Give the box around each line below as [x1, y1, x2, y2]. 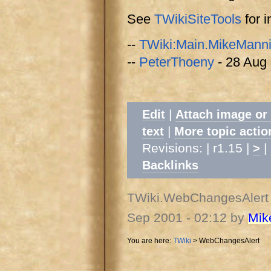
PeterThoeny [139, 54, 214, 70]
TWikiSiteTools [154, 11, 241, 27]
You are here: [127, 237, 173, 245]
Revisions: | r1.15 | [142, 141, 253, 156]
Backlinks [142, 158, 198, 172]
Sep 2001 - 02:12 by [127, 211, 248, 226]
